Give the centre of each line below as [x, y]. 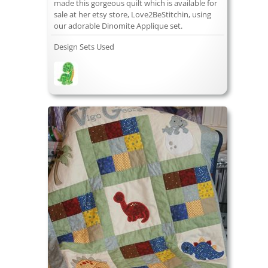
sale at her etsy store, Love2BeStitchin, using [133, 15]
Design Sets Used [84, 47]
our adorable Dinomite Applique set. [118, 26]
